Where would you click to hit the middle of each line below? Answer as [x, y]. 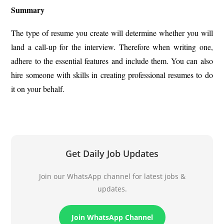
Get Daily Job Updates [112, 154]
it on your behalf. [38, 89]
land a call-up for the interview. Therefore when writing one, [112, 47]
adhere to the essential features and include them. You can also [112, 61]
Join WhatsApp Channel [112, 217]
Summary [28, 10]
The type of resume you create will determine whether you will [112, 33]
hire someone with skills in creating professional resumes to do [112, 75]
